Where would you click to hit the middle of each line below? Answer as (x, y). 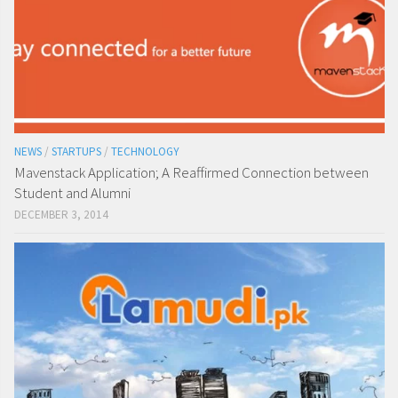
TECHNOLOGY (145, 152)
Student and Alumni (72, 193)
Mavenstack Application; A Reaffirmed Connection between (191, 173)
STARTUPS (76, 152)
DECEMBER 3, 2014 (61, 215)
